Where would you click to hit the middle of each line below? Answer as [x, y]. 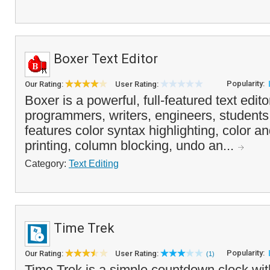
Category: [47, 163]
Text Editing [94, 163]
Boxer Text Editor [106, 59]
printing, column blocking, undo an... [131, 146]
